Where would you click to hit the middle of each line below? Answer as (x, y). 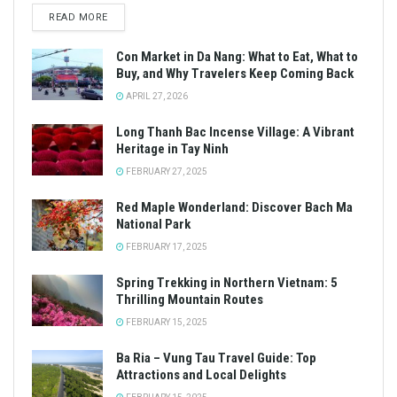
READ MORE (78, 18)
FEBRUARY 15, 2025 (166, 323)
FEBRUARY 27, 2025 (166, 172)
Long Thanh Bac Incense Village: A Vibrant (235, 132)
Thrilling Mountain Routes (190, 300)
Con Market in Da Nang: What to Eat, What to (237, 57)
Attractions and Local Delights (201, 375)
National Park (153, 225)
